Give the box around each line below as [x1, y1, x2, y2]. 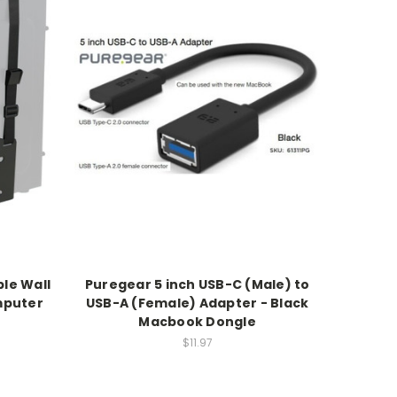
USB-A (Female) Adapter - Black [85, 293, 309, 312]
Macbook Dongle [138, 312, 256, 331]
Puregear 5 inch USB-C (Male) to [84, 275, 310, 293]
